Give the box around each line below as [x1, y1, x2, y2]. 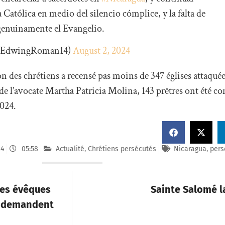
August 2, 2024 [72, 44, 130, 58]
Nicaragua [173, 144, 206, 153]
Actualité [55, 144, 84, 153]
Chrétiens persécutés [87, 144, 156, 153]
